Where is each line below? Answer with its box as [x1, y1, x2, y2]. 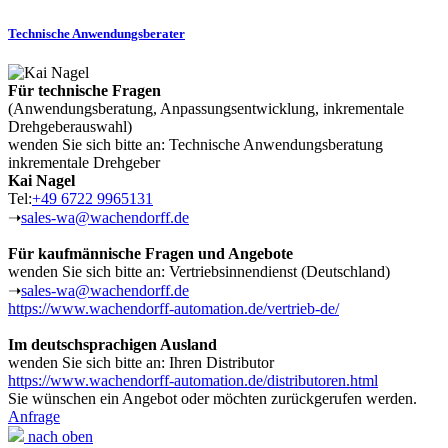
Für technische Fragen [8, 82, 161, 100]
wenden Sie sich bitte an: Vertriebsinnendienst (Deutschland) [8, 263, 390, 281]
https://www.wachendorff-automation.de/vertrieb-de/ [8, 300, 339, 318]
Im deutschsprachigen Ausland [8, 336, 217, 354]
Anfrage [8, 408, 60, 426]
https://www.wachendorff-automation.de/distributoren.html [8, 372, 378, 390]
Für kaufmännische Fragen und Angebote [8, 245, 293, 263]
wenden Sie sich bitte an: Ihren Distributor [8, 354, 274, 372]
